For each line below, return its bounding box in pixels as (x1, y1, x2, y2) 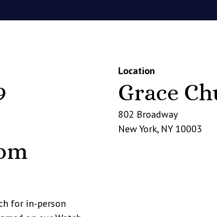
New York (118, 123, 157, 135)
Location (118, 64, 155, 77)
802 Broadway (118, 108, 178, 121)
